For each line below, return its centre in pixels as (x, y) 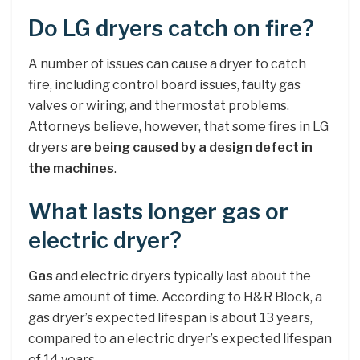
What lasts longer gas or (158, 211)
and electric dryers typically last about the (182, 276)
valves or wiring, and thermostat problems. (159, 106)
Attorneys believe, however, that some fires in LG (178, 127)
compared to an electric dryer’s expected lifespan (180, 339)
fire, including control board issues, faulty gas (164, 85)
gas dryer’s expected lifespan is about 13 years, (170, 318)
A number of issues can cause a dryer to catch (167, 64)
